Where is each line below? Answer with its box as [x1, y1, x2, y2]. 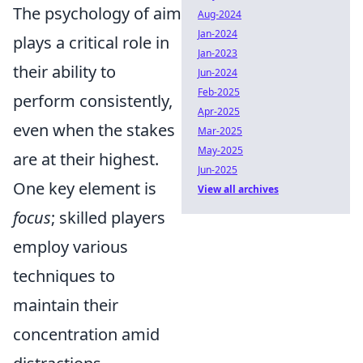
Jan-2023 [198, 46, 237, 60]
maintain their [13, 293, 118, 316]
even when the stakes [13, 118, 175, 141]
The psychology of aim [13, 2, 181, 24]
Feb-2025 [198, 85, 240, 99]
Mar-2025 [198, 124, 242, 138]
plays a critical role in [13, 31, 169, 53]
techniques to [13, 264, 115, 287]
